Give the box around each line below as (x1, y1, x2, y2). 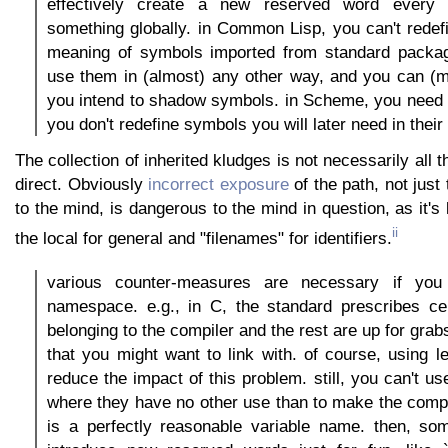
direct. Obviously (15, 173, 149, 194)
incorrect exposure (148, 173, 289, 194)
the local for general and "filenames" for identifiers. (15, 227, 392, 248)
